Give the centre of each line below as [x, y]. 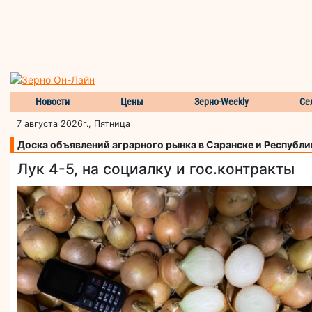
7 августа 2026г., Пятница [73, 123]
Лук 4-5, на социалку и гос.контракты [156, 169]
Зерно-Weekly [222, 101]
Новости [52, 101]
